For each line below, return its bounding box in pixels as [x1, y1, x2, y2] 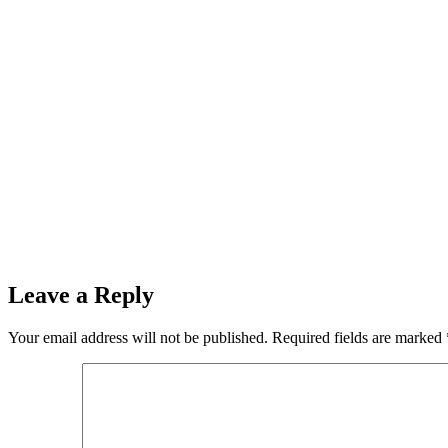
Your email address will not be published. [8, 328, 268, 346]
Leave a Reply [8, 281, 154, 308]
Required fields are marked [272, 328, 446, 346]
